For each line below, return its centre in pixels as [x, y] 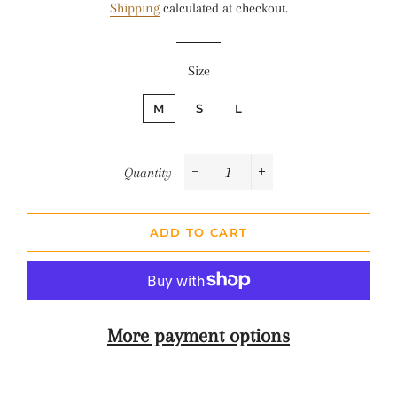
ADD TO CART [198, 232]
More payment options [198, 335]
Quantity [148, 173]
